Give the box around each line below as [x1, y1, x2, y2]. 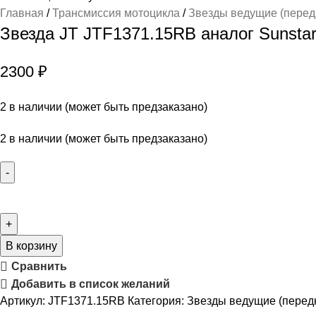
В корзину [6, 240, 57, 253]
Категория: [128, 295, 184, 308]
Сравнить [11, 260, 67, 273]
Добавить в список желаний [11, 278, 170, 291]
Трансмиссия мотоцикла [52, 7, 183, 20]
